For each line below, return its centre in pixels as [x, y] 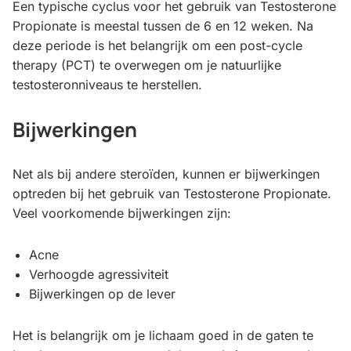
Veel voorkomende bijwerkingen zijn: [122, 213]
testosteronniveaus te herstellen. [107, 85]
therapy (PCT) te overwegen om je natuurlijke [147, 65]
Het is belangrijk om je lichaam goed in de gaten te [163, 336]
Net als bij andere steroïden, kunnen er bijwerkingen [166, 174]
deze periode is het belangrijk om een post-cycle [157, 46]
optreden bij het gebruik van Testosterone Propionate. [172, 194]
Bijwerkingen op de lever [102, 294]
